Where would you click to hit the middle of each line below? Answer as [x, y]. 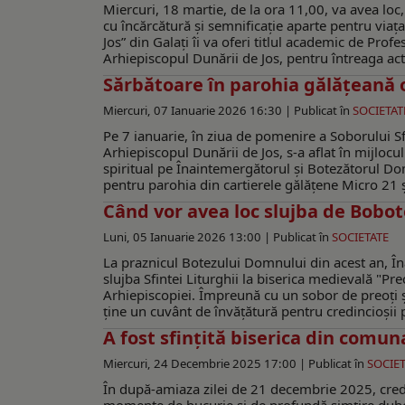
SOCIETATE [360, 237]
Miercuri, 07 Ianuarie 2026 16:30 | [198, 111]
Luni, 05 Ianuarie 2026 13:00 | [188, 237]
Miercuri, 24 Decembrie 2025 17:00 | [206, 364]
